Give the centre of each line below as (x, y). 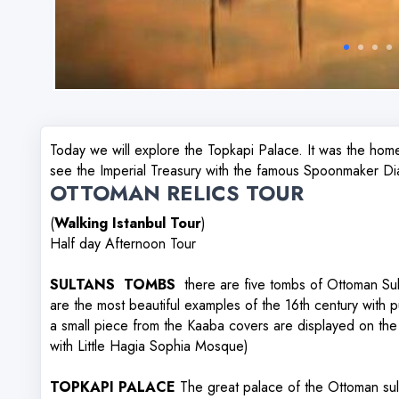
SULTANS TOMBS (113, 285)
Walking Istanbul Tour (128, 223)
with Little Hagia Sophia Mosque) (149, 346)
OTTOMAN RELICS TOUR (177, 193)
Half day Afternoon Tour (123, 244)
